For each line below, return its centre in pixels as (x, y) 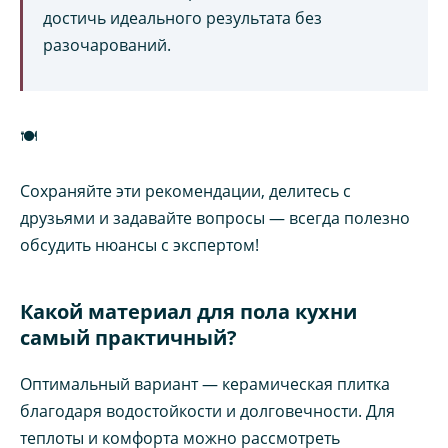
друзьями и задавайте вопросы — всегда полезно (215, 217)
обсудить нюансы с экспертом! (139, 244)
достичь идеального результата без (182, 18)
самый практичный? (128, 337)
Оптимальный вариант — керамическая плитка (205, 383)
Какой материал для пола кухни (188, 311)
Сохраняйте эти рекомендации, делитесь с (185, 190)
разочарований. (107, 45)
